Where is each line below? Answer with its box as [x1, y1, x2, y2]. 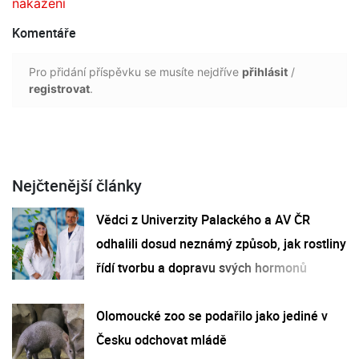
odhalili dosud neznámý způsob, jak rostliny [96, 234, 346, 252]
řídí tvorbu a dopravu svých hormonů [96, 258, 307, 276]
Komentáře [12, 23, 76, 42]
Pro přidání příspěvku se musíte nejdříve [29, 64, 242, 79]
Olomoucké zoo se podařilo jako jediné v [96, 306, 328, 325]
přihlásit [242, 64, 288, 79]
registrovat [29, 81, 90, 95]
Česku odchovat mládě [96, 330, 227, 349]
